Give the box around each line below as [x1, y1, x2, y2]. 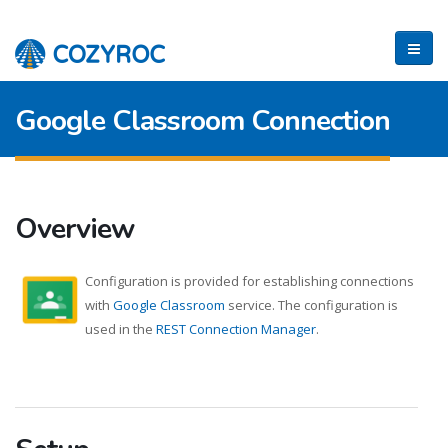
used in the [85, 320, 156, 338]
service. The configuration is [225, 296, 398, 314]
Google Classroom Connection [15, 101, 390, 140]
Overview [15, 209, 134, 248]
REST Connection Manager [156, 320, 316, 338]
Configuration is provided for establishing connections [85, 272, 414, 290]
